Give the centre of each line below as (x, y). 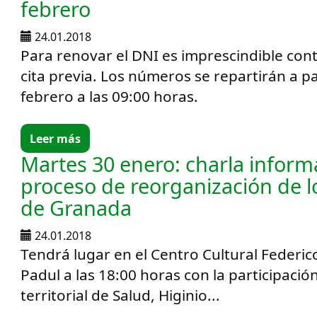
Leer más (56, 138)
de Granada (76, 208)
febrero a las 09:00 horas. (110, 96)
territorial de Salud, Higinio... (121, 295)
